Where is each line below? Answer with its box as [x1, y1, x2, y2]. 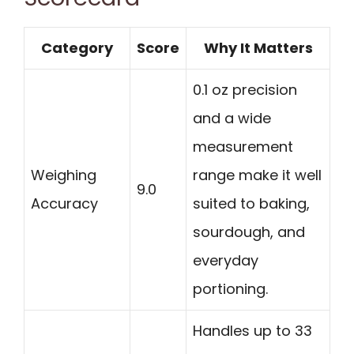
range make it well [193, 164, 322, 185]
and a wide [193, 107, 271, 128]
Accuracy [31, 193, 98, 213]
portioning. [193, 278, 268, 299]
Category [41, 37, 113, 58]
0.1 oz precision [193, 79, 297, 100]
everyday [193, 250, 258, 270]
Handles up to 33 [193, 320, 312, 341]
